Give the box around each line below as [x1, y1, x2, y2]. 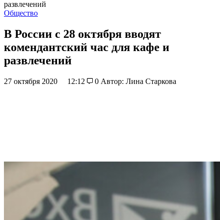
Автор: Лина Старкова [100, 77, 176, 85]
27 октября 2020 [4, 77, 59, 85]
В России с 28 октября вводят [4, 27, 161, 40]
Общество [4, 9, 38, 17]
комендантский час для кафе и [4, 40, 169, 54]
